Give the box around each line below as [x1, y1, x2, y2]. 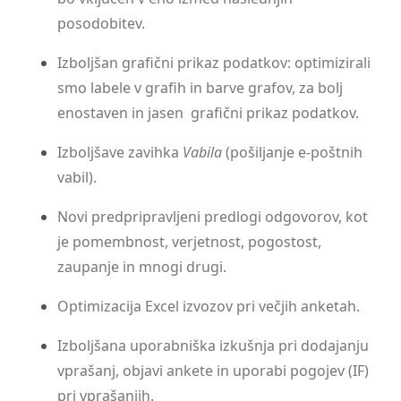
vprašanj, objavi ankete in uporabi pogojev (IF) [57, 361, 369, 380]
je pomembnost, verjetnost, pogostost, [57, 232, 321, 252]
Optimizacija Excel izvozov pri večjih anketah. [57, 296, 360, 316]
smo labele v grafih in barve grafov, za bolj [57, 78, 343, 98]
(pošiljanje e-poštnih [222, 142, 363, 162]
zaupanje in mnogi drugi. [57, 257, 226, 277]
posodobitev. [57, 13, 145, 33]
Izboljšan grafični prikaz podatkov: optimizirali [57, 53, 371, 73]
